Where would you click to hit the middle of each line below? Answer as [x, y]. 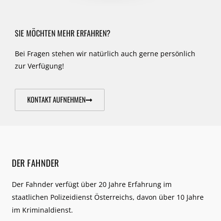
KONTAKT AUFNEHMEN [56, 99]
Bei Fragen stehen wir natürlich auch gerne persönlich [105, 53]
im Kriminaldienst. [42, 210]
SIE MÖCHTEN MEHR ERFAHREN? [63, 33]
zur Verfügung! [39, 66]
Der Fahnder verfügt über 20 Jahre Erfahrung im [92, 184]
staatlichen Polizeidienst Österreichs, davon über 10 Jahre [108, 197]
